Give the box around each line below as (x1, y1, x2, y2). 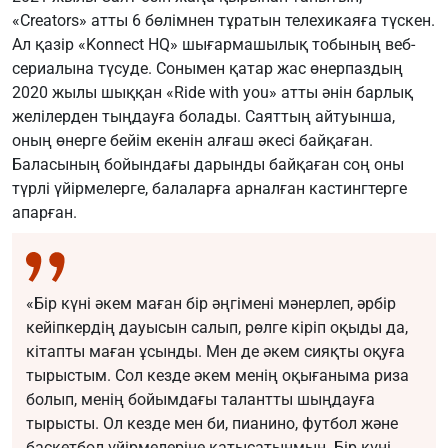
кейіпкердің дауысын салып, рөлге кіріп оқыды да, (26, 318, 408, 338)
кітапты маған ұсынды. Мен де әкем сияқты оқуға (26, 342, 405, 362)
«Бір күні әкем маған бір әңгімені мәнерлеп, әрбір (26, 294, 396, 314)
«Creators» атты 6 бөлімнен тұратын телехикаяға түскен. (12, 11, 435, 31)
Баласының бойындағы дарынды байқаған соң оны (12, 155, 404, 175)
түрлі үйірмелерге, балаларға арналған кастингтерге (12, 179, 407, 199)
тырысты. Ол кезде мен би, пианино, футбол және (26, 414, 398, 434)
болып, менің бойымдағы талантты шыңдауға (26, 390, 375, 410)
